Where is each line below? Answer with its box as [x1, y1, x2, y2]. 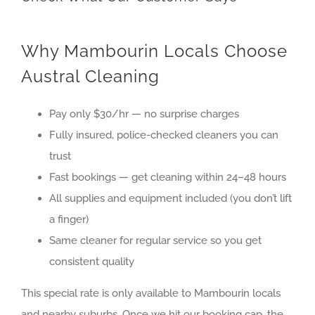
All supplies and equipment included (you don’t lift [49, 191, 292, 205]
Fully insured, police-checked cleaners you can [49, 128, 278, 141]
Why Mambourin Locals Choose [21, 40, 288, 61]
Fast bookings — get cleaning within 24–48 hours [49, 170, 286, 184]
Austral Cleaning [21, 65, 160, 86]
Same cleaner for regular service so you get [49, 233, 262, 247]
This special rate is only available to [21, 286, 194, 300]
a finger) [49, 212, 89, 226]
